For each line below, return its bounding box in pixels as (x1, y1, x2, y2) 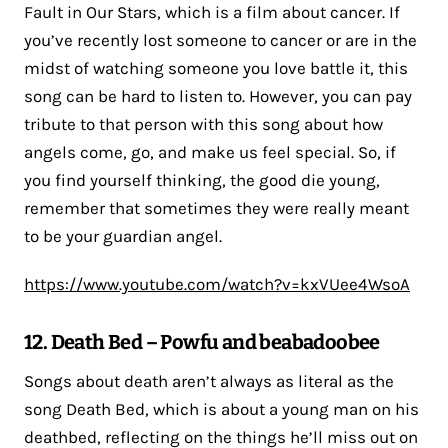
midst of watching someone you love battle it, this (24, 57, 408, 78)
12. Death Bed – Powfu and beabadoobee (24, 329, 380, 354)
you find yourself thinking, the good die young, (24, 169, 380, 190)
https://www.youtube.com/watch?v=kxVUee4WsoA (24, 273, 410, 294)
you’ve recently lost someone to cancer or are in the (24, 29, 417, 50)
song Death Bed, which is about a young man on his (24, 398, 419, 419)
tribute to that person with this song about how (24, 113, 383, 134)
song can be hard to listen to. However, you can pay (24, 85, 412, 106)
